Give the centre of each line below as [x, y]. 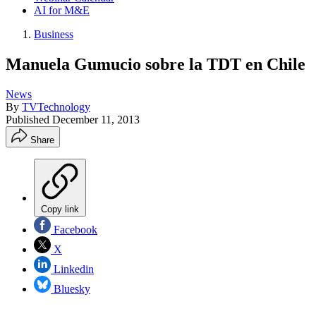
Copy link [60, 209]
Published [29, 119]
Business [54, 34]
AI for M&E [62, 10]
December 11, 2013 [96, 119]
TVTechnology [56, 107]
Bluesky [71, 288]
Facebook [74, 229]
